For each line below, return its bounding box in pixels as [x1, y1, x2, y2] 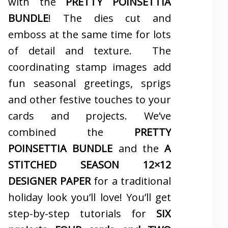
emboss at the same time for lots [8, 27, 171, 41]
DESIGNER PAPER [8, 174, 91, 188]
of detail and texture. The [8, 43, 171, 58]
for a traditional [90, 174, 171, 188]
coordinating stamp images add [8, 60, 171, 74]
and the [112, 141, 164, 155]
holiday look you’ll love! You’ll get [8, 190, 171, 204]
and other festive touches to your [8, 92, 171, 106]
